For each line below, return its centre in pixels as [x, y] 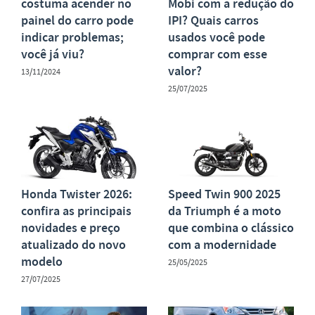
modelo [42, 262]
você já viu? [53, 54]
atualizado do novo [73, 245]
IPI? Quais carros [213, 20]
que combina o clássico [231, 228]
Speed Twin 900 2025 [224, 194]
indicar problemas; [72, 37]
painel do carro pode [77, 20]
